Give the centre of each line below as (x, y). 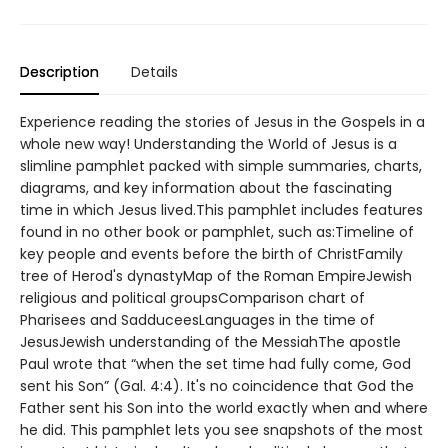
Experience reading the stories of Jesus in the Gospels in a (222, 122)
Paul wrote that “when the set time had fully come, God (215, 364)
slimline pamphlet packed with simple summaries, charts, (221, 166)
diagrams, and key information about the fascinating (206, 188)
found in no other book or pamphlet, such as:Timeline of (217, 232)
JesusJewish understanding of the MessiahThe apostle (210, 342)
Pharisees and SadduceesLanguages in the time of (197, 320)
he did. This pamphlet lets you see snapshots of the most (221, 430)
